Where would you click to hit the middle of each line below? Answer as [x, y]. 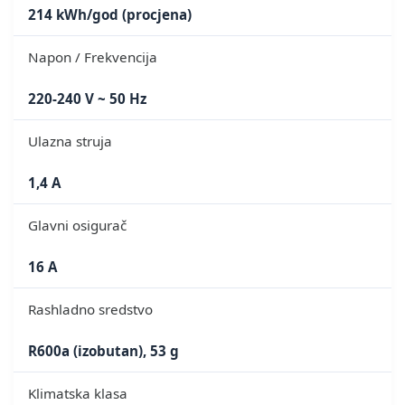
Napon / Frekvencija [93, 57]
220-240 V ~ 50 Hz [87, 98]
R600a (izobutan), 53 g [104, 350]
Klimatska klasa [78, 393]
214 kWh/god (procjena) [110, 14]
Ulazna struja [70, 141]
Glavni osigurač [77, 225]
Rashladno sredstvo [90, 309]
